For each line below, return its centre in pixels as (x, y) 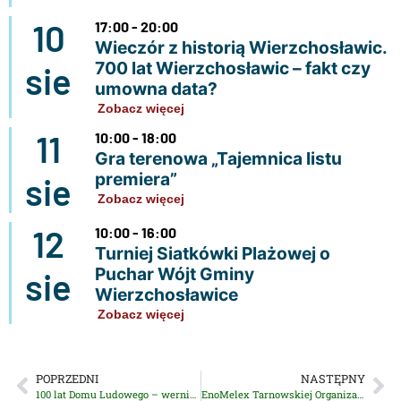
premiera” (136, 179)
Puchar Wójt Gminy (174, 273)
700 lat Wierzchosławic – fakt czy (232, 68)
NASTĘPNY (333, 378)
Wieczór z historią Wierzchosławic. (240, 47)
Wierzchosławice (166, 294)
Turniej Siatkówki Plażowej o (212, 253)
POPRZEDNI (67, 378)
